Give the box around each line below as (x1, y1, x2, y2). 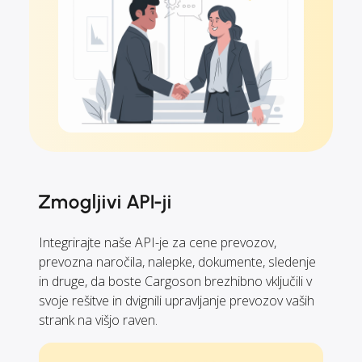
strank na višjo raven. (39, 311, 158, 330)
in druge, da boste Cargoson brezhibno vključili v (39, 272, 312, 291)
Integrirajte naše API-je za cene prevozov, (39, 234, 276, 252)
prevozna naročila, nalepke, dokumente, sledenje (39, 253, 316, 271)
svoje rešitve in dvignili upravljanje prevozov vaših (39, 292, 314, 310)
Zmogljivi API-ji (39, 190, 173, 214)
